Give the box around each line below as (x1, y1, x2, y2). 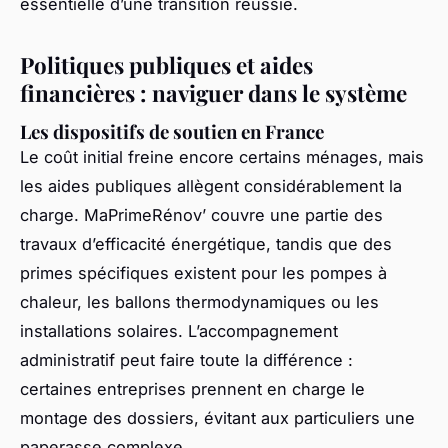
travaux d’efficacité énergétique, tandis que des (20, 233, 392, 254)
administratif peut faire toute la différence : (20, 349, 353, 370)
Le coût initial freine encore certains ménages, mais (20, 146, 424, 167)
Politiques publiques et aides (20, 49, 313, 80)
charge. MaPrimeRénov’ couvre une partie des (20, 204, 383, 225)
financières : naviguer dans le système (20, 77, 407, 108)
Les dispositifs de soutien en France (20, 118, 324, 144)
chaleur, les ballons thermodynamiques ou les (20, 291, 379, 312)
